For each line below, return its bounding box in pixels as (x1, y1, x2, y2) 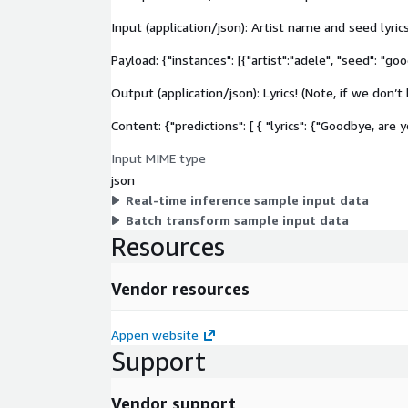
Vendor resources (111, 278, 250, 299)
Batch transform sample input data (126, 211, 349, 228)
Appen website (111, 326, 199, 342)
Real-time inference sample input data (126, 191, 369, 208)
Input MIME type (111, 149, 206, 166)
